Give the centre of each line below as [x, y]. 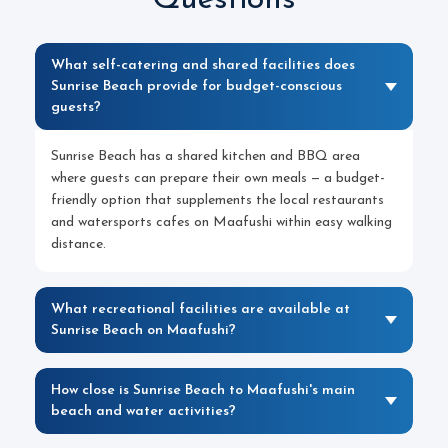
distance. [78, 244]
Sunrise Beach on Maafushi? [143, 330]
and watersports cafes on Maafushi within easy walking [221, 222]
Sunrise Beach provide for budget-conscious [196, 86]
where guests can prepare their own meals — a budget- [218, 178]
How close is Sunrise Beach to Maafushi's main [203, 390]
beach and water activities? [143, 411]
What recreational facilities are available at [200, 309]
